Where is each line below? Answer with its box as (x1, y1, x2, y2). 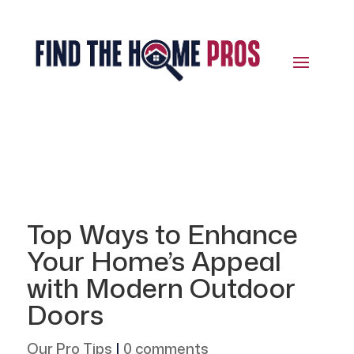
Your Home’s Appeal (26, 242, 281, 281)
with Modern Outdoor (26, 269, 296, 307)
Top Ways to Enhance (26, 215, 298, 254)
